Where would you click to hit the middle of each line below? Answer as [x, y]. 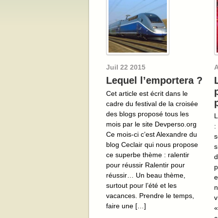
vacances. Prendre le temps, [150, 195]
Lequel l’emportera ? [154, 80]
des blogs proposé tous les [147, 114]
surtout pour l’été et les [141, 185]
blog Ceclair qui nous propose [152, 144]
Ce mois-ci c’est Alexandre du [152, 134]
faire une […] [126, 206]
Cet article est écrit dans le [147, 93]
